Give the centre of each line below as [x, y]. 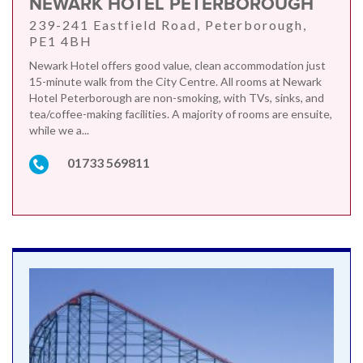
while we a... [59, 130]
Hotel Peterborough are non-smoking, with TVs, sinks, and [177, 97]
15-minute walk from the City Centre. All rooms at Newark [175, 81]
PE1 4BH [61, 41]
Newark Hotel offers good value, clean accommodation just [177, 65]
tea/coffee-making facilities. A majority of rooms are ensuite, [181, 113]
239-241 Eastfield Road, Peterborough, [168, 24]
